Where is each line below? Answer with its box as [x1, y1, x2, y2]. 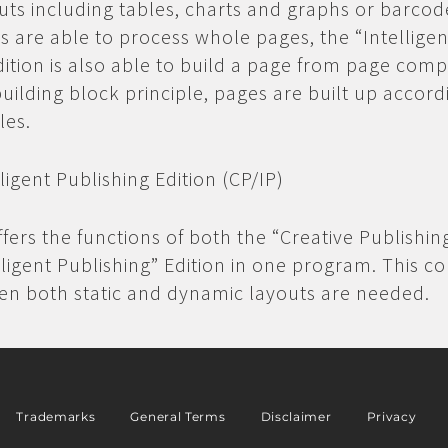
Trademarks [16, 409, 96, 424]
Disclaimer [260, 409, 332, 424]
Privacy [366, 409, 417, 424]
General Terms [130, 409, 226, 424]
